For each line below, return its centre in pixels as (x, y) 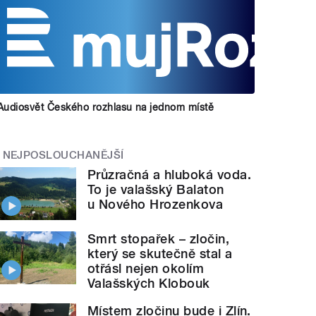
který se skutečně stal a (160, 253)
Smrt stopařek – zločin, (159, 238)
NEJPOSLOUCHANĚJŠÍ (63, 155)
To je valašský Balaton (156, 190)
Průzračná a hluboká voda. (170, 175)
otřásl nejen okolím (146, 268)
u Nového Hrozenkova (156, 205)
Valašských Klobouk (149, 283)
